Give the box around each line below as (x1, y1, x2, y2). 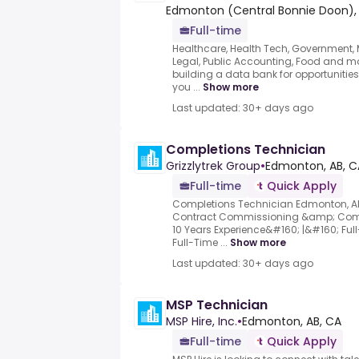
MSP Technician (166, 296, 268, 315)
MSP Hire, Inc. (166, 313, 237, 330)
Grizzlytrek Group (166, 158, 260, 175)
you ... (172, 80, 200, 95)
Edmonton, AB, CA (242, 313, 341, 330)
